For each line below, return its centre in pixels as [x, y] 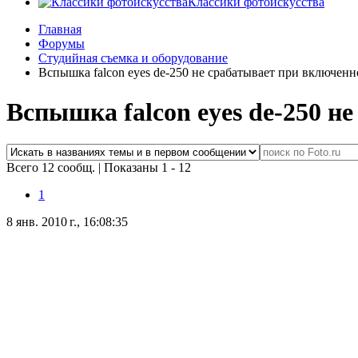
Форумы [62, 44]
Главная [60, 30]
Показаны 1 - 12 [147, 168]
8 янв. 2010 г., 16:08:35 [67, 222]
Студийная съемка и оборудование [133, 58]
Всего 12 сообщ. [52, 168]
